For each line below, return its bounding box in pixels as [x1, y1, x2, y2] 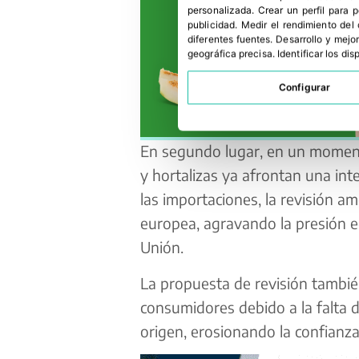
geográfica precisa [188, 47, 272, 60]
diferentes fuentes [188, 33, 271, 46]
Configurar [278, 81, 331, 94]
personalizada [188, 4, 252, 17]
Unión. [139, 237, 184, 257]
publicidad [188, 18, 235, 31]
